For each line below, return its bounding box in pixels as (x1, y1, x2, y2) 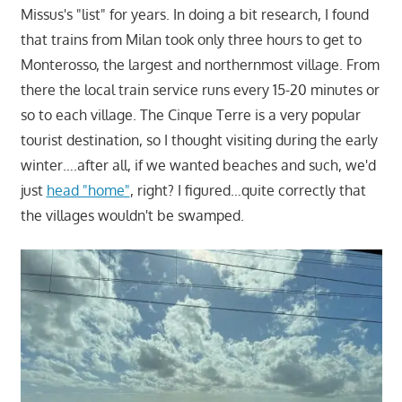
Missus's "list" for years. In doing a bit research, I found (20, 5, 369, 24)
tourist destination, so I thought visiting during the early (20, 131, 378, 150)
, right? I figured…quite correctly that (129, 181, 366, 200)
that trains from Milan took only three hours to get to (20, 31, 362, 49)
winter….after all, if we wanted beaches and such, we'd (20, 156, 376, 175)
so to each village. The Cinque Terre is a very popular (20, 106, 361, 125)
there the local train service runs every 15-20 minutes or (20, 81, 380, 100)
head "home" (46, 181, 130, 200)
